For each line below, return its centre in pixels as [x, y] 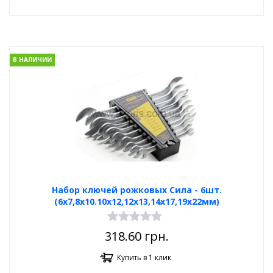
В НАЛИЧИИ [32, 60]
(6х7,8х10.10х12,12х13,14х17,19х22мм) [136, 201]
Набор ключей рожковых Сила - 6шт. [136, 190]
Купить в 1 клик [144, 257]
